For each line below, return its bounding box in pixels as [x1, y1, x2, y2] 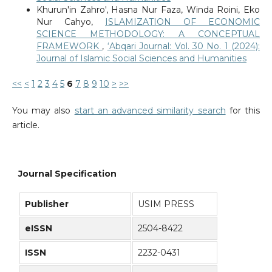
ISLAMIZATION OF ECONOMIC [105, 16, 260, 27]
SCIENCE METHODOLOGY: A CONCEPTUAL [36, 28, 260, 39]
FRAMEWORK [36, 40, 103, 52]
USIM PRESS [138, 198, 194, 209]
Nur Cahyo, [36, 16, 105, 27]
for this [225, 104, 260, 116]
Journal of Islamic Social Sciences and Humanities [36, 52, 246, 64]
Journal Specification [18, 168, 117, 180]
